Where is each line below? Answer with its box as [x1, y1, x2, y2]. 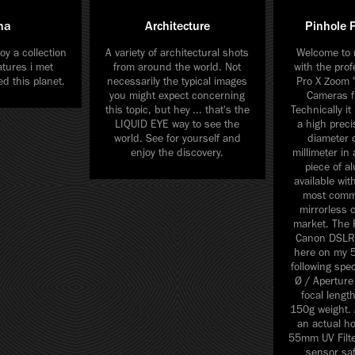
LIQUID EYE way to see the [115, 116, 240, 131]
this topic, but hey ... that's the [105, 102, 250, 116]
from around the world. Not [113, 59, 242, 74]
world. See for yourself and [113, 131, 241, 145]
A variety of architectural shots [105, 45, 250, 59]
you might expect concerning [109, 88, 246, 102]
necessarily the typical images [107, 74, 248, 88]
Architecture [144, 17, 210, 33]
